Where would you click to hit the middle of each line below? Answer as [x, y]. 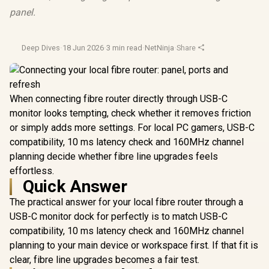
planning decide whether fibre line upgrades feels [114, 156]
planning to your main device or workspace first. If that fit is [134, 245]
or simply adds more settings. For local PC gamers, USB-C [132, 128]
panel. [23, 12]
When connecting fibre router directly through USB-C [119, 99]
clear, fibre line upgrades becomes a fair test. [104, 260]
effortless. [32, 171]
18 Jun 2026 [83, 48]
